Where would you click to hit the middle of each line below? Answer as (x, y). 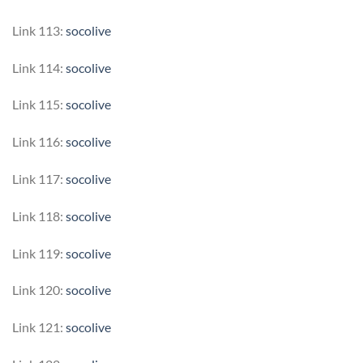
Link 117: (39, 179)
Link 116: (39, 142)
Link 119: (39, 253)
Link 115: (39, 105)
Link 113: (39, 30)
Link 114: (39, 67)
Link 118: (39, 216)
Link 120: (39, 290)
